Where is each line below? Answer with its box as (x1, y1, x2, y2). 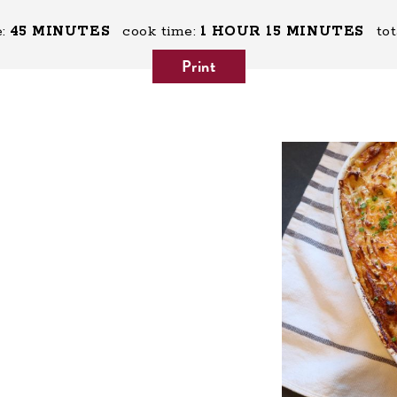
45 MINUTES (9, 22, 111, 41)
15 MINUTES (266, 22, 364, 41)
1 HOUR (199, 22, 261, 41)
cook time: (122, 22, 197, 41)
